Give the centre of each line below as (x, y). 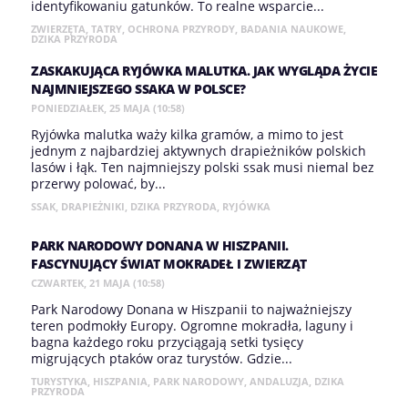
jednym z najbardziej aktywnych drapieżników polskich (199, 151)
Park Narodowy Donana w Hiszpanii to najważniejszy (191, 309)
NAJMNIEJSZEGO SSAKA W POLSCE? (138, 89)
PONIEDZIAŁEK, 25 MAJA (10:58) (108, 108)
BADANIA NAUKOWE (292, 29)
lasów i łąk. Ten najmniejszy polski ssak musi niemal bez (203, 167)
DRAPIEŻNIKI (93, 206)
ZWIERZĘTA (58, 29)
